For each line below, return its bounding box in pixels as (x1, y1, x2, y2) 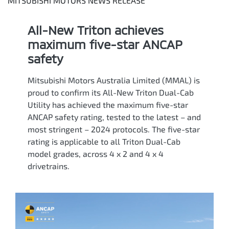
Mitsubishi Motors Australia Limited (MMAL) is (28, 75, 200, 85)
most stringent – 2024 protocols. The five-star (28, 124, 200, 134)
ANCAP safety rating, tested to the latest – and (28, 112, 201, 122)
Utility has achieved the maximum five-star (28, 100, 188, 109)
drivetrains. (28, 161, 70, 171)
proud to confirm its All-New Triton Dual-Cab (28, 87, 194, 97)
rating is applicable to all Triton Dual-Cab (28, 136, 180, 146)
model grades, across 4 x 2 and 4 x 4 (28, 149, 164, 158)
